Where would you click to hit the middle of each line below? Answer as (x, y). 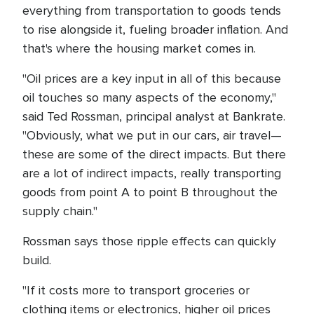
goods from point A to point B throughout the (150, 192)
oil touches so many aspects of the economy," (149, 97)
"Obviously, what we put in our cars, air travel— (152, 135)
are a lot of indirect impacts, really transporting (152, 173)
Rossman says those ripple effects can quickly (149, 241)
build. (37, 260)
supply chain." (60, 211)
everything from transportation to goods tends (152, 11)
